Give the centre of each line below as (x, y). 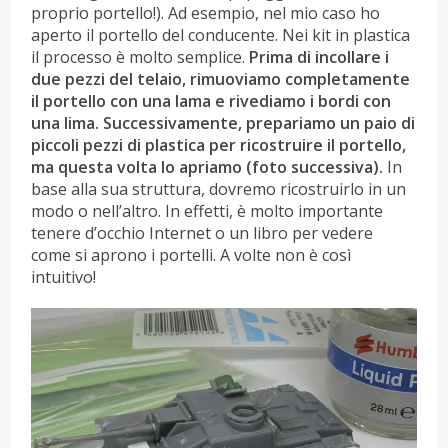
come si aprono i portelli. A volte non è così (191, 255)
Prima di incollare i (319, 57)
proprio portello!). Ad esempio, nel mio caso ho (206, 13)
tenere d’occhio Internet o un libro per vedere (202, 233)
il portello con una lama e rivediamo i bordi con (211, 101)
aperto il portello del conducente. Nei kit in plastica (221, 35)
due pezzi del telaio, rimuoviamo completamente (221, 79)
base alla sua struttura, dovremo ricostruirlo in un (219, 189)
